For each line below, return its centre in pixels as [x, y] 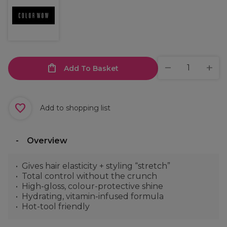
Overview [47, 141]
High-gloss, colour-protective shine [92, 186]
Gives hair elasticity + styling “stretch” [96, 166]
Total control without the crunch [89, 176]
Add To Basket [91, 68]
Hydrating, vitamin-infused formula [93, 196]
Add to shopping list [74, 108]
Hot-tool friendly [56, 206]
